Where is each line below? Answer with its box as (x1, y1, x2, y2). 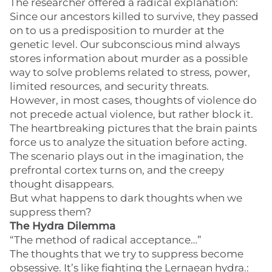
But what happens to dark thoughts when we (10, 192, 242, 204)
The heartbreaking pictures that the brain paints (10, 122, 257, 134)
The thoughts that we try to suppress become (10, 248, 243, 260)
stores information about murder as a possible (10, 52, 248, 64)
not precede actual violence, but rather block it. (10, 108, 253, 120)
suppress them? (10, 206, 92, 218)
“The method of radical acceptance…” (10, 234, 202, 246)
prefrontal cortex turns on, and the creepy (10, 164, 224, 176)
